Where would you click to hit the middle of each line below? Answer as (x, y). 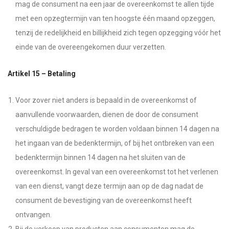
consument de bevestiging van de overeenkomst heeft (104, 200)
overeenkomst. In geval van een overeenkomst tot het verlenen (117, 172)
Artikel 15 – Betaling (42, 74)
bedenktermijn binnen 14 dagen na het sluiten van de (100, 157)
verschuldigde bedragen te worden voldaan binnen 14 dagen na (117, 129)
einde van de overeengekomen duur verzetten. (91, 47)
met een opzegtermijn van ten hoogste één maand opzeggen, (115, 18)
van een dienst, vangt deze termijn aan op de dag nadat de (109, 186)
